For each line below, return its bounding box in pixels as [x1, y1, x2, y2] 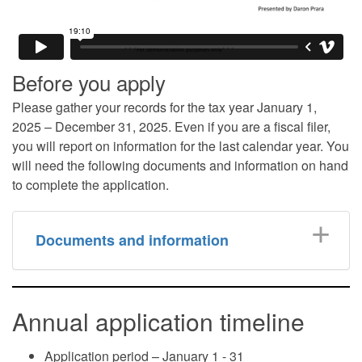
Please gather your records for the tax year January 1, [12, 98, 317, 116]
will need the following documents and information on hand [12, 156, 348, 175]
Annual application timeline [12, 304, 305, 339]
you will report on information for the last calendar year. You [12, 137, 349, 155]
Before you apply [12, 67, 166, 97]
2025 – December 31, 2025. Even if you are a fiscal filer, [12, 117, 330, 136]
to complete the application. [12, 175, 169, 194]
